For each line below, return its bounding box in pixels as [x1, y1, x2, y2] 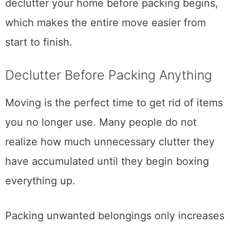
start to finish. [5, 62, 72, 74]
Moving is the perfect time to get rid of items [5, 122, 223, 135]
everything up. [5, 200, 75, 213]
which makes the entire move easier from [5, 42, 206, 55]
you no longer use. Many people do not [5, 142, 197, 155]
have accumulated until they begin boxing [5, 181, 209, 194]
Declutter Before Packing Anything [5, 93, 212, 109]
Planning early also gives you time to [5, 3, 183, 16]
